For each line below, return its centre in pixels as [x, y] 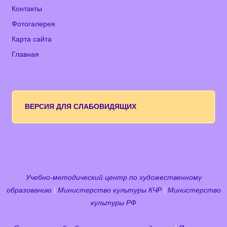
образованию [29, 191]
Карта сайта [32, 39]
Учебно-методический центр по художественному [113, 178]
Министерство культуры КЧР [109, 191]
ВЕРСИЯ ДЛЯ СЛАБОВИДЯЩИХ [80, 107]
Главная [26, 54]
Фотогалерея [34, 24]
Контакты [27, 9]
